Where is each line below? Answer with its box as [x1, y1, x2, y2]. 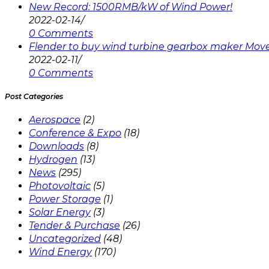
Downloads [29, 140, 84, 152]
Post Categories [5, 91, 63, 101]
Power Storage [29, 193, 101, 205]
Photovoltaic [29, 180, 91, 192]
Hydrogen [29, 153, 77, 165]
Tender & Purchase [29, 219, 120, 231]
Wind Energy [29, 246, 92, 258]
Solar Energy [29, 206, 91, 218]
